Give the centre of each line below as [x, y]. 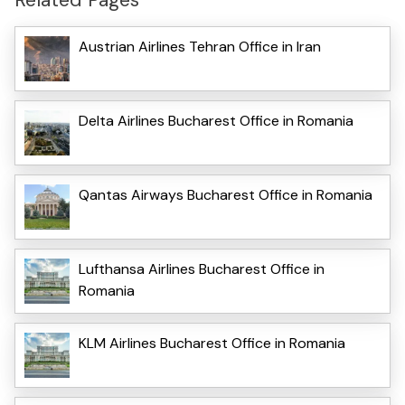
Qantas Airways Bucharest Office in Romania [226, 194]
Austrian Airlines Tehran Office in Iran [200, 46]
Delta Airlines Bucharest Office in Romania [216, 120]
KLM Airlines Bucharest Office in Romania [212, 343]
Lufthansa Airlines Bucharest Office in [202, 268]
